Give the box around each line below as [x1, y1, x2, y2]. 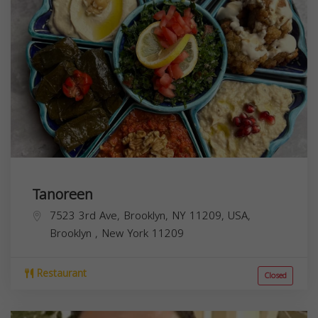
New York [102, 223, 152, 243]
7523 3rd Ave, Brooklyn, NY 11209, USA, [50, 205, 251, 226]
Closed [264, 268, 287, 283]
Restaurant [33, 263, 87, 283]
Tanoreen [32, 180, 93, 208]
